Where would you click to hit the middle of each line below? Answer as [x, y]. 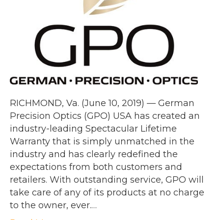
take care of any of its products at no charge [107, 193]
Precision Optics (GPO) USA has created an [105, 116]
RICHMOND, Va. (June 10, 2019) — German [102, 103]
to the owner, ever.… [53, 206]
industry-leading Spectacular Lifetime [93, 129]
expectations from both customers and [96, 167]
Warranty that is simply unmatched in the [102, 142]
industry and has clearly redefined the [94, 154]
